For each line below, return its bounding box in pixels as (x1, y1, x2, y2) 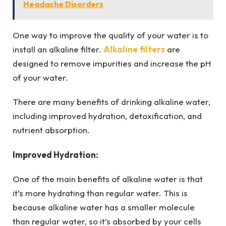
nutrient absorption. (13, 125, 90, 136)
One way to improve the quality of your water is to (13, 29, 208, 40)
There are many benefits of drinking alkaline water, (13, 96, 210, 107)
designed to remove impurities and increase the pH (13, 58, 211, 69)
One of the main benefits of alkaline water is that (13, 173, 203, 184)
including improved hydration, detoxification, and (13, 110, 202, 122)
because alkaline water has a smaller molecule (13, 201, 195, 212)
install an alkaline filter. (13, 43, 103, 54)
